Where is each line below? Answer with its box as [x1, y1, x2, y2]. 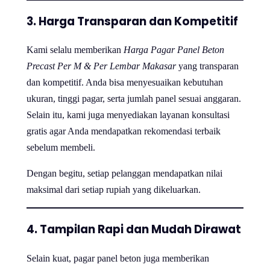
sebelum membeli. [27, 142, 95, 153]
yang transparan [176, 61, 239, 72]
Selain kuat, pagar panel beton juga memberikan [27, 253, 209, 263]
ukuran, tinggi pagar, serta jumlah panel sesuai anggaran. [27, 93, 241, 104]
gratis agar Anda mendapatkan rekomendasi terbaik [27, 126, 221, 137]
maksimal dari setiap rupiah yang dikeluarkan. [27, 184, 201, 195]
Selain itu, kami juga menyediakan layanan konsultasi [27, 110, 230, 121]
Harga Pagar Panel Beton [124, 45, 224, 55]
